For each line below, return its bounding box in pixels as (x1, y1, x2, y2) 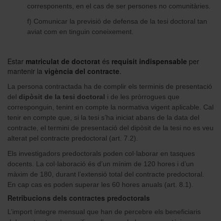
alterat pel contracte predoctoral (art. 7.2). (7, 134, 138, 142)
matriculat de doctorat (26, 56, 100, 66)
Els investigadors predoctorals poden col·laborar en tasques (7, 149, 195, 157)
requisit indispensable (111, 56, 187, 66)
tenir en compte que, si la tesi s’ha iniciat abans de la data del (7, 113, 199, 121)
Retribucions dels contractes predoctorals (7, 192, 150, 203)
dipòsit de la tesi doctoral (19, 92, 107, 101)
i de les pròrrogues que (107, 92, 180, 101)
